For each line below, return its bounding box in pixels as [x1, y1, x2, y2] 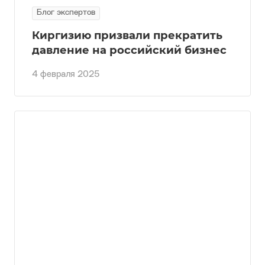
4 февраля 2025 [32, 70, 99, 79]
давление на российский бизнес [32, 43, 227, 57]
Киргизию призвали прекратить [32, 28, 222, 42]
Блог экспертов [37, 8, 95, 17]
